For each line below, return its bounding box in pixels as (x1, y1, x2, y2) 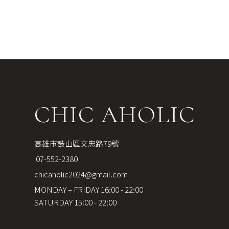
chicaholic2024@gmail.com (34, 168, 128, 179)
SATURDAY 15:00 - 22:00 (34, 196, 117, 208)
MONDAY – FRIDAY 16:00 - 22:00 (34, 184, 144, 195)
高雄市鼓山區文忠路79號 (34, 138, 120, 149)
